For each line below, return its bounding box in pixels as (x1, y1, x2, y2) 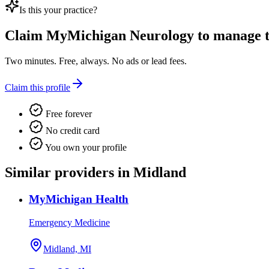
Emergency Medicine (29, 217, 110, 228)
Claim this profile (5, 82, 70, 92)
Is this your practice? (19, 4, 97, 15)
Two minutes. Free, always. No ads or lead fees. (5, 55, 187, 66)
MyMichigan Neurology (46, 27, 194, 43)
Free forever (43, 108, 92, 119)
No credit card (43, 125, 100, 136)
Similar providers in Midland (5, 165, 186, 181)
